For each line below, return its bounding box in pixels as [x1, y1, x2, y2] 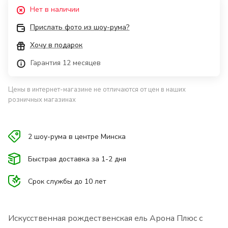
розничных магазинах [8, 95, 76, 105]
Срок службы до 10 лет [28, 176, 106, 186]
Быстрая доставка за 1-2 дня [28, 154, 126, 164]
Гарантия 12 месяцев [31, 58, 101, 68]
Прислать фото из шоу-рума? [30, 22, 129, 33]
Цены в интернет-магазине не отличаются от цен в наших [8, 85, 186, 95]
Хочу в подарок [30, 40, 82, 50]
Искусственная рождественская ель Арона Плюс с [8, 213, 203, 224]
